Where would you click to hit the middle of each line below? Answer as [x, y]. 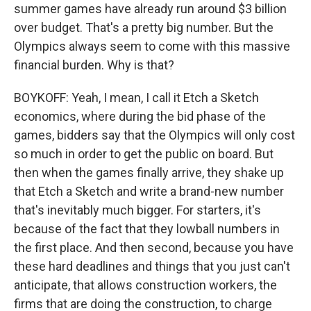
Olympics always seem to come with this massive [152, 46]
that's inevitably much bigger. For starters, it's [137, 210]
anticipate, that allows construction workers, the [145, 285]
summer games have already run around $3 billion [150, 9]
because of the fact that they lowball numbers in [147, 229]
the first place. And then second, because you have [154, 247]
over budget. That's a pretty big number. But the [144, 27]
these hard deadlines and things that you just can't [152, 266]
